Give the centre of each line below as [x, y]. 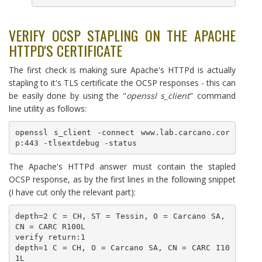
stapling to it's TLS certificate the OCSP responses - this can [122, 83]
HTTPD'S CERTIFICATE [65, 50]
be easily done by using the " [68, 96]
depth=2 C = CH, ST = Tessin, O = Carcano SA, [120, 216]
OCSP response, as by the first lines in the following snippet [122, 179]
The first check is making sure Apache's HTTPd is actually [122, 70]
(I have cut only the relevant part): [72, 192]
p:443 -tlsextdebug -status [76, 143]
